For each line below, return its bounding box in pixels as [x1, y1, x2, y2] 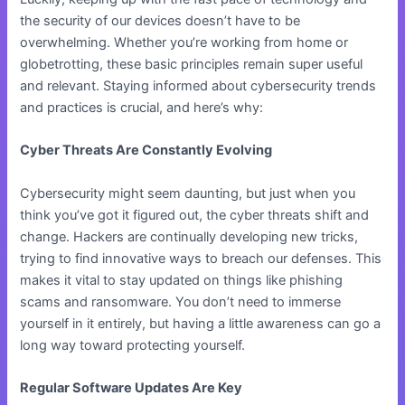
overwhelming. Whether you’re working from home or [20, 34, 349, 51]
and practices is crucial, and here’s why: [20, 99, 264, 116]
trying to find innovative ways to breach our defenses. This [20, 250, 382, 267]
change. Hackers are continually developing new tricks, [20, 228, 359, 245]
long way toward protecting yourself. [20, 336, 246, 353]
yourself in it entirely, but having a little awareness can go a [20, 315, 381, 332]
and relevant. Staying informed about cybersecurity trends [20, 78, 377, 94]
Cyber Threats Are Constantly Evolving [20, 142, 273, 159]
